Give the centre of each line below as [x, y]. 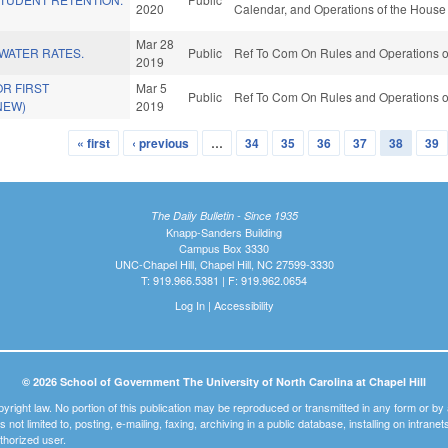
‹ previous [160, 143]
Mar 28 [155, 44]
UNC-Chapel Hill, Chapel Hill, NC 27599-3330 [224, 263]
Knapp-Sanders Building [224, 231]
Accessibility [243, 304]
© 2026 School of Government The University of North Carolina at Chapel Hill [224, 381]
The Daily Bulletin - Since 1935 [224, 215]
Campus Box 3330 [224, 247]
